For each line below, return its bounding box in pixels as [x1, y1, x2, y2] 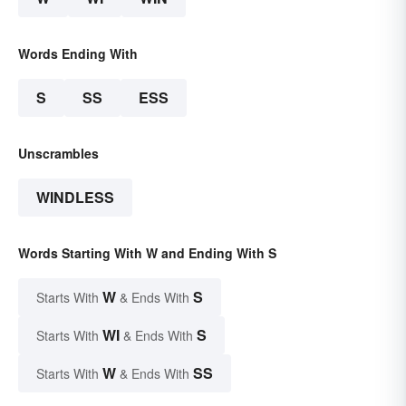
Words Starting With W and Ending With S [18, 243, 276, 262]
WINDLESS [36, 186, 114, 208]
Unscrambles [18, 143, 99, 162]
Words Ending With [18, 43, 138, 63]
